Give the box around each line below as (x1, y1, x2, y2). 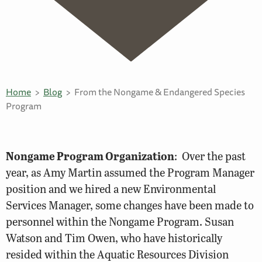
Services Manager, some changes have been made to (6, 196, 254, 213)
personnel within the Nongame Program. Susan (6, 213, 234, 229)
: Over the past (174, 147, 246, 164)
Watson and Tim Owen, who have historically (6, 229, 222, 246)
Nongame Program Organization (6, 147, 174, 164)
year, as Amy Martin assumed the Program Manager (6, 164, 254, 180)
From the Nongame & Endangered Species (74, 84, 245, 100)
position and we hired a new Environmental (6, 180, 216, 196)
